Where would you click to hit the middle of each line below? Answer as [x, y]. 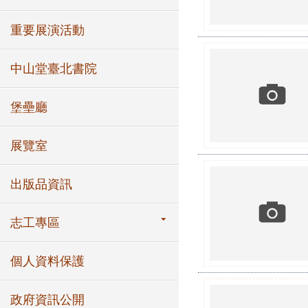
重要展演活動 [47, 30]
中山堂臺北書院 [54, 69]
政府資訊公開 [47, 300]
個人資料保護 [47, 261]
